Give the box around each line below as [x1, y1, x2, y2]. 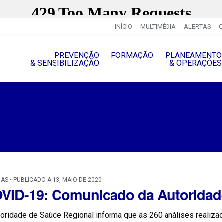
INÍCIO [114, 23, 132, 31]
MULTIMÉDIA [140, 23, 176, 31]
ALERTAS [183, 23, 211, 31]
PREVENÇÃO [54, 50, 99, 60]
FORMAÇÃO [111, 50, 153, 60]
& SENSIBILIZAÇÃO [30, 58, 99, 68]
